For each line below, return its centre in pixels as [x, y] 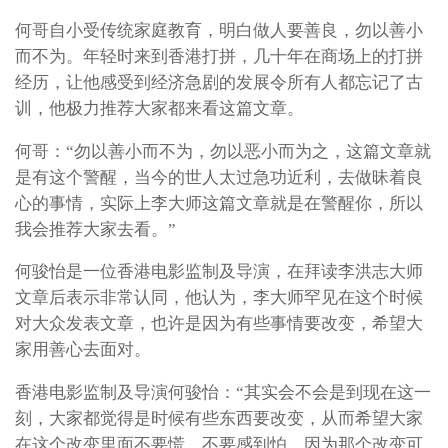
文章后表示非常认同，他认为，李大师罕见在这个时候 [219, 298]
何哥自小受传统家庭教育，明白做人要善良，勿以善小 [219, 30]
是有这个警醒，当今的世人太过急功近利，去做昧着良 [219, 177]
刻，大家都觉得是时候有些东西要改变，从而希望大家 [219, 419]
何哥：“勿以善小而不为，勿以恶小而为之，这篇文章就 [223, 151]
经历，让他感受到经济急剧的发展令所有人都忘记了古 [219, 82]
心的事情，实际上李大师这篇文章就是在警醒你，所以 [219, 203]
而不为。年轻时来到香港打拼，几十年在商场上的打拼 [219, 56]
